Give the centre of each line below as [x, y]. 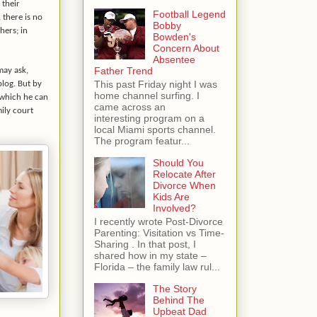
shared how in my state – [150, 255]
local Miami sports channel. [155, 130]
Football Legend [189, 15]
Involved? [174, 208]
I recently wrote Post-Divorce [158, 221]
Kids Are [171, 197]
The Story [174, 288]
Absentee [174, 60]
